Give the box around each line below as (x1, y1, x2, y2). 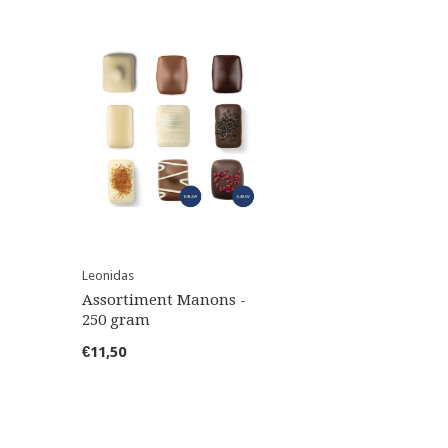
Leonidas (82, 268, 134, 284)
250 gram (82, 311, 150, 330)
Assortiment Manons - (82, 291, 246, 310)
